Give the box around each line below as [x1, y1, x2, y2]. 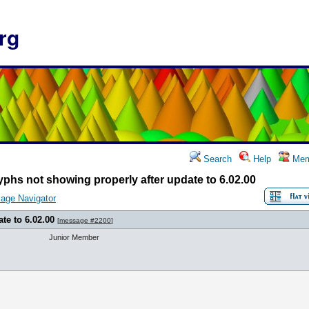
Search [201, 154, 232, 164]
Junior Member [49, 233, 99, 241]
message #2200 [59, 217, 111, 224]
